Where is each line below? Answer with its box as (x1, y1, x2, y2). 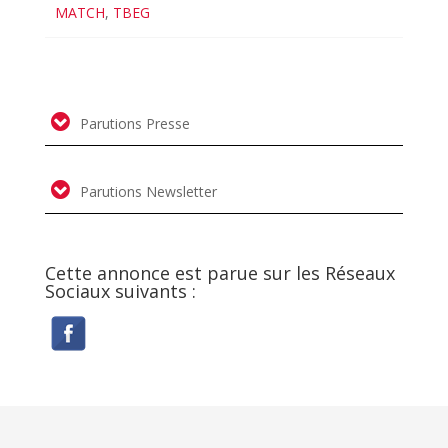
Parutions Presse (75, 114, 190, 134)
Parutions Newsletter (75, 182, 217, 202)
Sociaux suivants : (44, 279, 196, 304)
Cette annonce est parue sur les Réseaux (44, 261, 395, 286)
